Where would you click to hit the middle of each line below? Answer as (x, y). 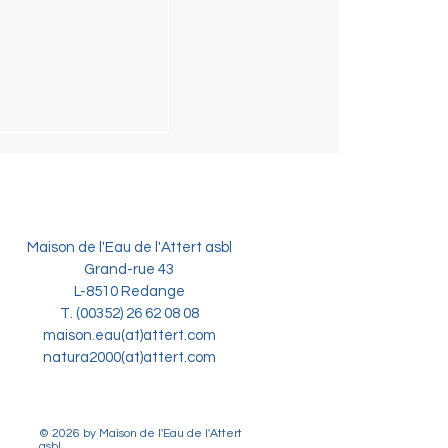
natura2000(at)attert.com (124, 357)
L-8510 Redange (129, 291)
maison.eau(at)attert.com (129, 335)
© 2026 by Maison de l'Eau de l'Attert (140, 433)
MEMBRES (83, 174)
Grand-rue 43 (129, 269)
